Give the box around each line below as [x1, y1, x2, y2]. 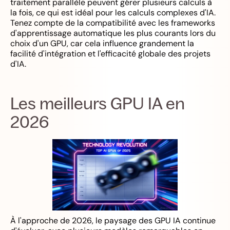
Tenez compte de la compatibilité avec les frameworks [10, 17, 215, 28]
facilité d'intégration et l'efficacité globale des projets [10, 48, 210, 59]
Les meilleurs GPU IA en [10, 93, 185, 113]
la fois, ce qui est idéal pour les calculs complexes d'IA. [10, 7, 216, 18]
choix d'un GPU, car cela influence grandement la [10, 38, 194, 49]
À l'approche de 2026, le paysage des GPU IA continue [10, 215, 216, 226]
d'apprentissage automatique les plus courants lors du [10, 28, 216, 39]
